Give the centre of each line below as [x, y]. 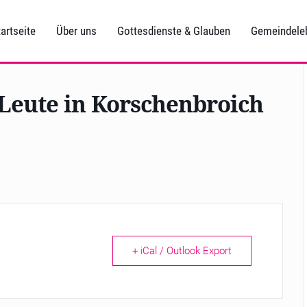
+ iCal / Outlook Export [182, 251]
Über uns [76, 31]
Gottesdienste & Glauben [174, 31]
